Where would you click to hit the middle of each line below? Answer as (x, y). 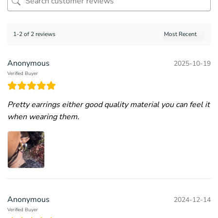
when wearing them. (43, 117)
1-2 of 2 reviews (34, 34)
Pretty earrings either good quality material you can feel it (109, 105)
